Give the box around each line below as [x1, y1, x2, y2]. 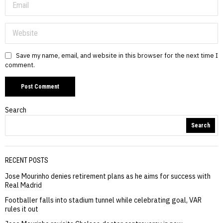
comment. [5, 61, 35, 69]
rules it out [5, 204, 38, 214]
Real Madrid [5, 180, 42, 190]
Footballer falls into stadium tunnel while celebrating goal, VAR [5, 195, 202, 205]
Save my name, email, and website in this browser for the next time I [16, 51, 218, 60]
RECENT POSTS [5, 156, 48, 164]
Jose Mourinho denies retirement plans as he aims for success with [5, 171, 211, 181]
